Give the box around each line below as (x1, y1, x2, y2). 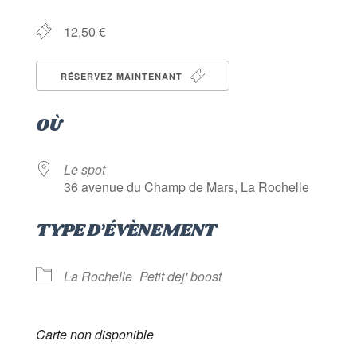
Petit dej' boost (139, 267, 222, 286)
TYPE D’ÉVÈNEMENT (35, 218, 216, 245)
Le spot (63, 160, 105, 179)
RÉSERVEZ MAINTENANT (60, 70, 186, 83)
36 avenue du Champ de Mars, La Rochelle (63, 178, 309, 197)
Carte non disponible (35, 325, 154, 344)
